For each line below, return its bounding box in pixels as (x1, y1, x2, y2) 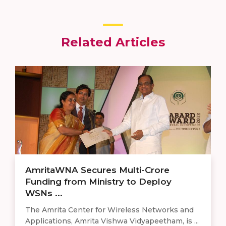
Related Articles (61, 35, 165, 50)
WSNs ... (25, 188, 63, 199)
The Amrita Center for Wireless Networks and (25, 205, 194, 215)
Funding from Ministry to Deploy (25, 177, 172, 187)
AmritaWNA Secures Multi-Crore (25, 165, 169, 176)
